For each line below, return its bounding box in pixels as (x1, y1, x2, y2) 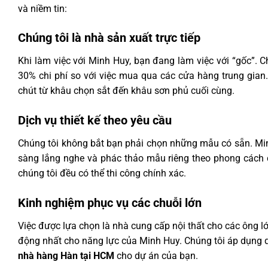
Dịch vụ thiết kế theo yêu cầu (18, 113, 172, 128)
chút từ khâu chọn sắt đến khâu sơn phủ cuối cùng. (18, 85, 234, 97)
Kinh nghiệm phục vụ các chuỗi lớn (18, 195, 202, 210)
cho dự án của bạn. (114, 249, 198, 261)
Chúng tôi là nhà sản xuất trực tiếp (18, 31, 200, 45)
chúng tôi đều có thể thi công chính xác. (18, 167, 186, 179)
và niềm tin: (18, 2, 67, 14)
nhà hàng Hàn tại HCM (18, 249, 114, 261)
